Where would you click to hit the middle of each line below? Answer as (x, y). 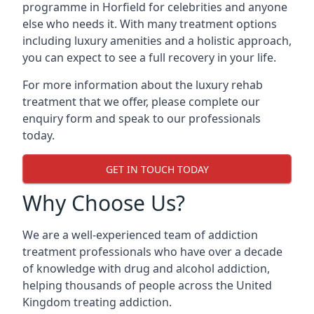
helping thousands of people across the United (147, 285)
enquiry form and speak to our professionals (142, 118)
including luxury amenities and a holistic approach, (157, 41)
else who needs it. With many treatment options (150, 24)
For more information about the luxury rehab (143, 85)
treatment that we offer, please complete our (141, 102)
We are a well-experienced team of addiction (140, 235)
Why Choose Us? (104, 203)
